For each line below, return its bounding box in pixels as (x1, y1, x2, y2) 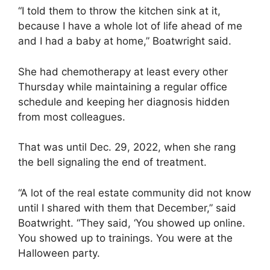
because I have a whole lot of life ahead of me (18, 20, 242, 32)
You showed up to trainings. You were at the (18, 231, 233, 244)
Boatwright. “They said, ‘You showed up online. (18, 216, 245, 229)
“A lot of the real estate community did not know (18, 186, 251, 199)
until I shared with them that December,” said (18, 201, 236, 214)
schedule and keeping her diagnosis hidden (18, 95, 230, 108)
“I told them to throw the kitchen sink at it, (18, 5, 221, 17)
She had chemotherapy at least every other (18, 65, 228, 78)
